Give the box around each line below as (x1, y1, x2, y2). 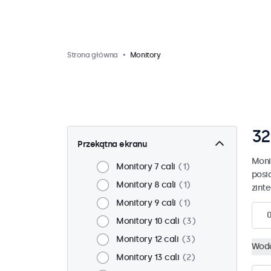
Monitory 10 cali (116, 216, 179, 226)
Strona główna (67, 51, 118, 59)
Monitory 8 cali (116, 180, 176, 190)
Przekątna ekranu (77, 139, 146, 149)
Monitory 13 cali (116, 252, 179, 263)
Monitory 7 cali (116, 162, 175, 172)
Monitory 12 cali (116, 234, 178, 244)
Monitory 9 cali (116, 198, 176, 208)
